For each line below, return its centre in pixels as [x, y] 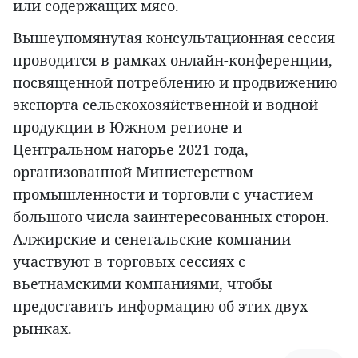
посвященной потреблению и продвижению [175, 83]
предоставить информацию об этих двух [160, 306]
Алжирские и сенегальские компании [152, 239]
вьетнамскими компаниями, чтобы [143, 284]
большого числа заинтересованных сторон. [171, 217]
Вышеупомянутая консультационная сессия [174, 38]
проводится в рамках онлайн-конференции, [173, 60]
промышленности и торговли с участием [163, 195]
